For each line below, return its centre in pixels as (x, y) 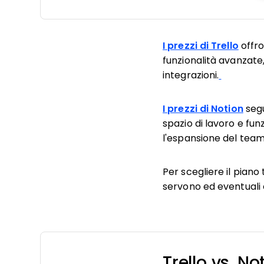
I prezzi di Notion (203, 109)
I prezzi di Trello (201, 46)
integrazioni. (191, 75)
